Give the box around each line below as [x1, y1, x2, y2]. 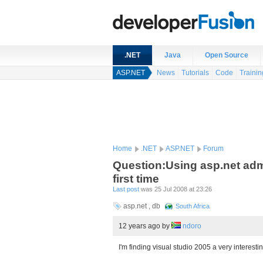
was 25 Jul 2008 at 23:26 [139, 186, 212, 193]
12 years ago [119, 222, 162, 230]
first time [113, 172, 159, 185]
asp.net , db [123, 202, 162, 210]
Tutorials [181, 69, 209, 77]
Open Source [205, 51, 248, 59]
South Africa [176, 203, 210, 210]
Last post [113, 186, 139, 193]
